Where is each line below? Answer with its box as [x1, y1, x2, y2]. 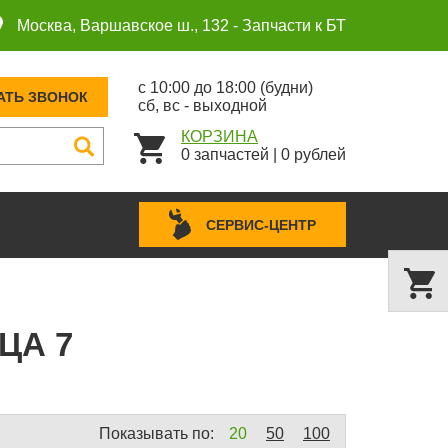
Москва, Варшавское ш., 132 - [17, 16, 238, 34]
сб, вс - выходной [138, 97, 267, 115]
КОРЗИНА [181, 128, 258, 146]
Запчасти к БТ [242, 16, 346, 34]
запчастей [194, 146, 269, 164]
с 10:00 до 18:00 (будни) [138, 79, 313, 97]
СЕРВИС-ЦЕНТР [206, 216, 316, 233]
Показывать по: [99, 424, 214, 442]
